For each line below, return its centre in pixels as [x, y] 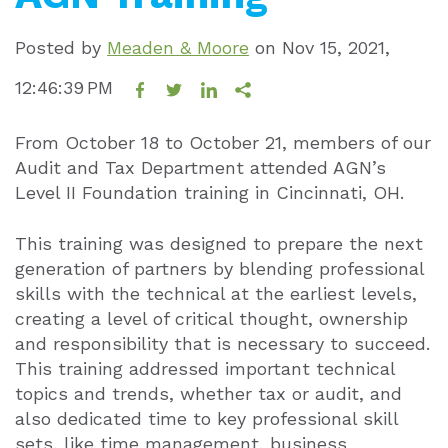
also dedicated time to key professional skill [206, 418]
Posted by [61, 47]
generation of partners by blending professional [219, 268]
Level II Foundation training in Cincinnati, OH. [212, 192]
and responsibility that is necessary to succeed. [222, 343]
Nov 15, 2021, [336, 47]
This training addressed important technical [205, 368]
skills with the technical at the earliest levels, [216, 293]
